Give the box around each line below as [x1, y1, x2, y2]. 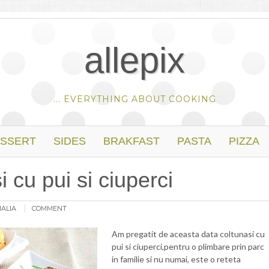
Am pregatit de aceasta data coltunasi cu [112, 229, 265, 239]
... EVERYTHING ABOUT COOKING [53, 94, 216, 104]
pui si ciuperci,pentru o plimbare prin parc [112, 241, 264, 252]
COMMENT [32, 204, 67, 213]
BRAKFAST [103, 135, 160, 147]
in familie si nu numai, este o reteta [112, 254, 241, 264]
